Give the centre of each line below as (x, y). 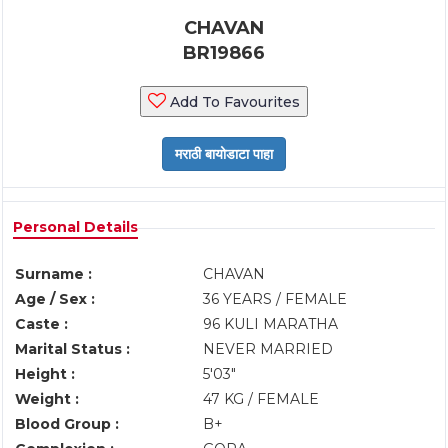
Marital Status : (72, 349)
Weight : (47, 399)
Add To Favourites (233, 102)
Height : (45, 374)
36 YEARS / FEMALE (275, 299)
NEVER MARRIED (268, 349)
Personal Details (75, 227)
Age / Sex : (55, 299)
